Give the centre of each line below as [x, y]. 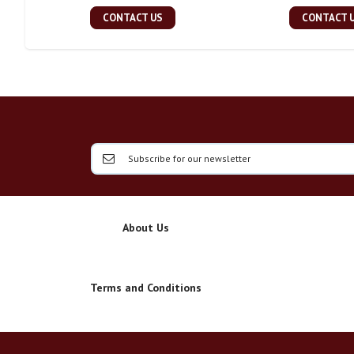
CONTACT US [132, 18]
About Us [146, 228]
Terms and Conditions [146, 288]
